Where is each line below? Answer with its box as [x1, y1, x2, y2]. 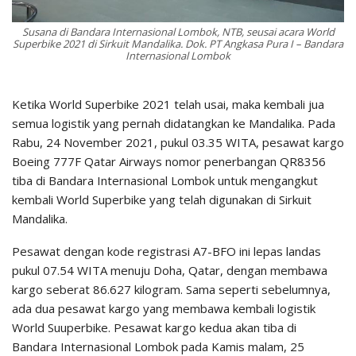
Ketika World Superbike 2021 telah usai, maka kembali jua [12, 96, 324, 113]
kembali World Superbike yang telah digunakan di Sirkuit [12, 192, 311, 208]
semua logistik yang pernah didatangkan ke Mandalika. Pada [12, 115, 335, 132]
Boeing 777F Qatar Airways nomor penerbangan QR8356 [12, 153, 326, 170]
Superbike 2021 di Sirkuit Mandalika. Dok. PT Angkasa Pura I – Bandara [13, 37, 343, 52]
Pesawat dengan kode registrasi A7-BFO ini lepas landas [12, 243, 321, 260]
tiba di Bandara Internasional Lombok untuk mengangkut [12, 172, 318, 189]
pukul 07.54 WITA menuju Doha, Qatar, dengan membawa [12, 262, 327, 279]
